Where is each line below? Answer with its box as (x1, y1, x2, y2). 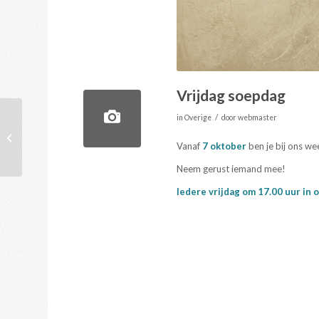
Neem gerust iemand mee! (177, 162, 286, 174)
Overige (184, 113, 212, 122)
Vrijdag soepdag (177, 85, 286, 104)
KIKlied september (25, 130, 102, 142)
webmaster (238, 113, 278, 122)
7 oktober (202, 140, 247, 152)
